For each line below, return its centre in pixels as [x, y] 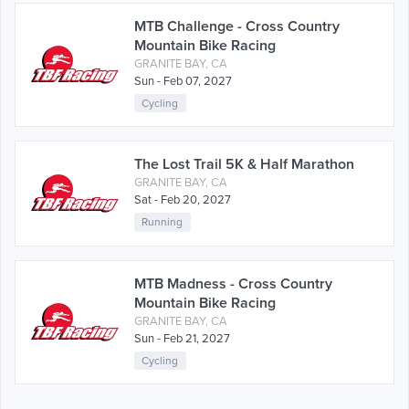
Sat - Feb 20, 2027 [183, 200]
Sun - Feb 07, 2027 [183, 82]
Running [163, 222]
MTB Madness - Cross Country [233, 283]
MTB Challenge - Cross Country [237, 27]
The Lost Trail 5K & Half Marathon [244, 165]
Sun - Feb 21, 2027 [182, 338]
